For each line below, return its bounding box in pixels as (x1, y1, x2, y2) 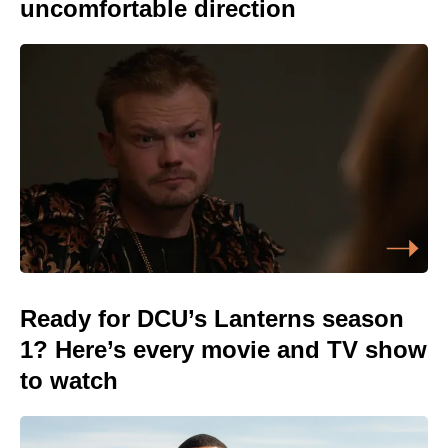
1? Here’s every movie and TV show (20, 336, 427, 364)
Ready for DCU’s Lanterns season (20, 305, 404, 333)
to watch (20, 367, 118, 395)
